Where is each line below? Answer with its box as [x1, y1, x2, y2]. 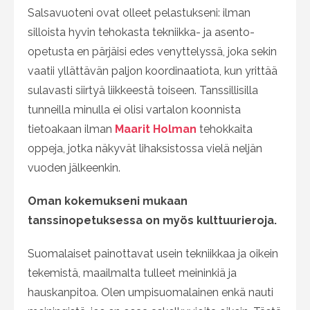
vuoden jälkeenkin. [28, 161, 120, 175]
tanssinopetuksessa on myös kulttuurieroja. [28, 214, 277, 228]
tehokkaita [197, 122, 253, 136]
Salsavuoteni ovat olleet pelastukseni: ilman [28, 6, 250, 20]
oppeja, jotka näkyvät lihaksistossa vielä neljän [28, 142, 262, 156]
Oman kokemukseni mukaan [28, 194, 188, 208]
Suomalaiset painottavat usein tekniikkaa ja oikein [28, 247, 278, 261]
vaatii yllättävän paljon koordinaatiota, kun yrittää [28, 64, 277, 78]
